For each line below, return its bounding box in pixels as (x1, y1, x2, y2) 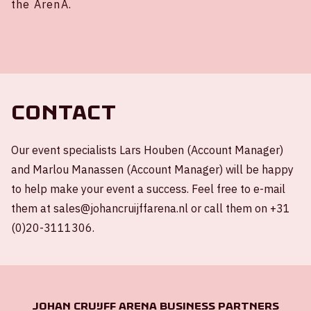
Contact (11, 99, 116, 125)
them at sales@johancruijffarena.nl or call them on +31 (11, 201, 290, 215)
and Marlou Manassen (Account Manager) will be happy (11, 162, 294, 176)
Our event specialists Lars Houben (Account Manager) (11, 142, 283, 157)
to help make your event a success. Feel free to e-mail (11, 181, 285, 196)
